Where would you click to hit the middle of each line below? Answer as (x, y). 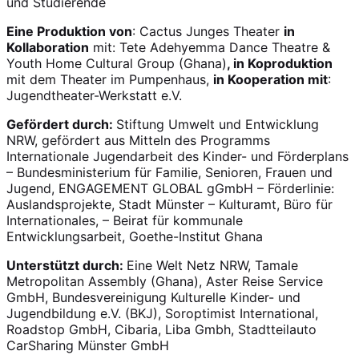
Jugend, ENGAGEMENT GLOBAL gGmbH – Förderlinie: (170, 188)
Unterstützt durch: (67, 265)
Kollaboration (48, 47)
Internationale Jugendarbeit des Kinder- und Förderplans (177, 156)
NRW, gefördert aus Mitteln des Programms (138, 140)
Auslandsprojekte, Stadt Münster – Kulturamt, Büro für (169, 204)
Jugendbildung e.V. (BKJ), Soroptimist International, (162, 313)
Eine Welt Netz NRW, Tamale (212, 265)
